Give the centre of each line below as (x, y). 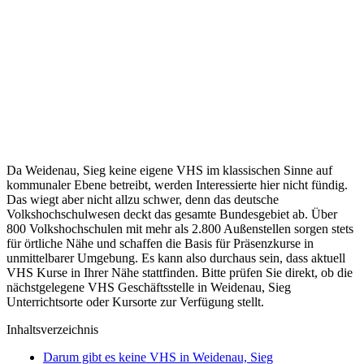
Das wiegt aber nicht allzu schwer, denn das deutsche (143, 199)
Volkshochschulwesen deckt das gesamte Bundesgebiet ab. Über (172, 214)
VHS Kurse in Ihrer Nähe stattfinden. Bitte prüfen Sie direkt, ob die (180, 272)
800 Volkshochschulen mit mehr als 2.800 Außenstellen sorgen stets (180, 228)
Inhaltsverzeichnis (52, 329)
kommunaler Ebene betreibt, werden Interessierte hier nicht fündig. (177, 184)
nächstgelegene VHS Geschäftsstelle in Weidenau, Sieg (149, 287)
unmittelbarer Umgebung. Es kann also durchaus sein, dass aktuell (176, 258)
